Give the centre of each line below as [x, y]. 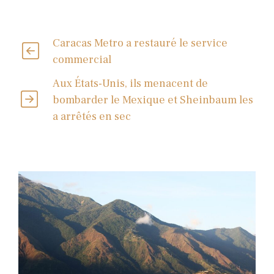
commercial [82, 59]
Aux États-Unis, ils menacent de [131, 83]
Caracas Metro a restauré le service [140, 43]
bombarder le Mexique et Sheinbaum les [153, 100]
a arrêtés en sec [92, 116]
